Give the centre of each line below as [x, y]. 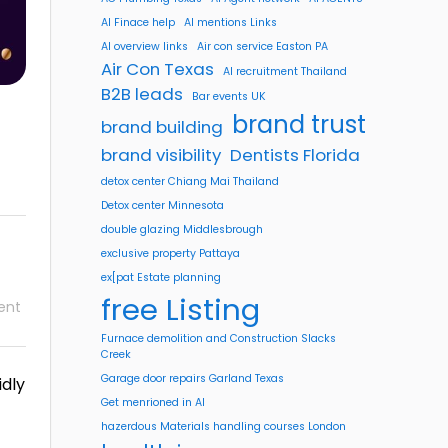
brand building [162, 127]
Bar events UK [229, 96]
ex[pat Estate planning [161, 277]
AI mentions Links [230, 22]
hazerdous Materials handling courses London [223, 426]
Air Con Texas [157, 69]
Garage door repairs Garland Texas [192, 378]
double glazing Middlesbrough [182, 229]
